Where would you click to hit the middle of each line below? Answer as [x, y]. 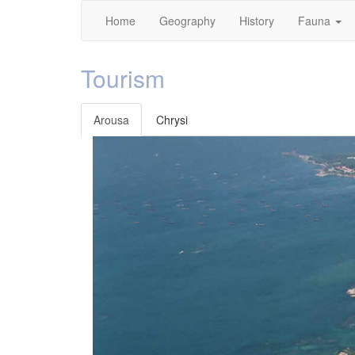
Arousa [111, 120]
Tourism [123, 78]
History [257, 21]
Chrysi [172, 120]
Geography [187, 21]
